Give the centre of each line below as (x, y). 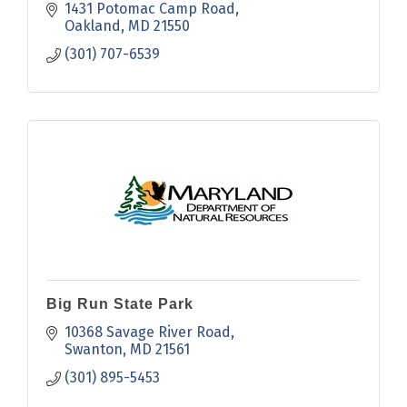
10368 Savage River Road (148, 333)
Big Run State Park (120, 304)
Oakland (93, 26)
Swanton (94, 350)
